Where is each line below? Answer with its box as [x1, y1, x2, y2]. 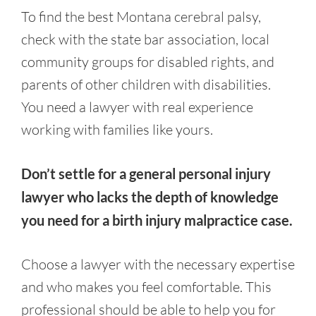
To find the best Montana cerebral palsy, [21, 8, 261, 25]
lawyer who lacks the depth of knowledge [21, 188, 279, 205]
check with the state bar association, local [21, 30, 269, 48]
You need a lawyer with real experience [21, 98, 253, 116]
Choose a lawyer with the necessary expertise [21, 255, 295, 273]
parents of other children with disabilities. [21, 75, 271, 93]
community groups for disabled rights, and [21, 53, 274, 71]
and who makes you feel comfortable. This [21, 278, 272, 296]
